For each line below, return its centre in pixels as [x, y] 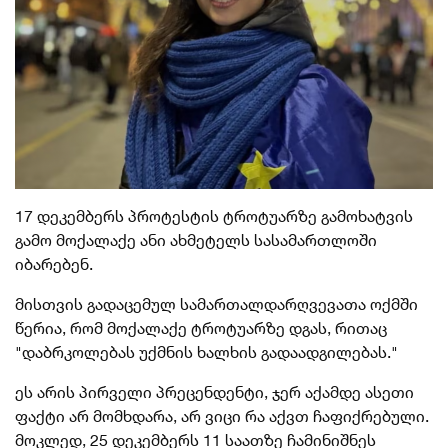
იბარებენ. [54, 263]
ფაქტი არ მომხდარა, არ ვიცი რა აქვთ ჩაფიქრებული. [222, 415]
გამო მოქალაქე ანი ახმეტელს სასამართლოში [196, 239]
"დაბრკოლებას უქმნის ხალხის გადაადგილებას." [206, 351]
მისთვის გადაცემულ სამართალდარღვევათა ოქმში [216, 303]
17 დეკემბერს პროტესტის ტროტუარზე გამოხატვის [214, 215]
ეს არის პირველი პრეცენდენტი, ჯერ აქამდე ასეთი [214, 391]
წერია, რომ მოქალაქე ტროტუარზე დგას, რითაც [201, 327]
